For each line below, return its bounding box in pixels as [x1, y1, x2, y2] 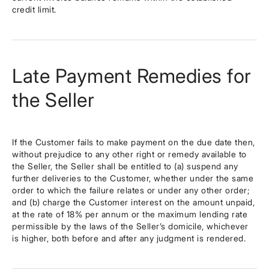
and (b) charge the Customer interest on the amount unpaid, [12, 197, 255, 207]
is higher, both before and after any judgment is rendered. [12, 233, 246, 243]
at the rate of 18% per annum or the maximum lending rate [12, 209, 247, 219]
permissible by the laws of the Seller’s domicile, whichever [12, 221, 249, 231]
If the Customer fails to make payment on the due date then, [12, 137, 255, 147]
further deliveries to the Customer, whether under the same [12, 173, 253, 183]
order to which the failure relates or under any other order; [12, 185, 249, 195]
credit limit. [12, 4, 56, 14]
